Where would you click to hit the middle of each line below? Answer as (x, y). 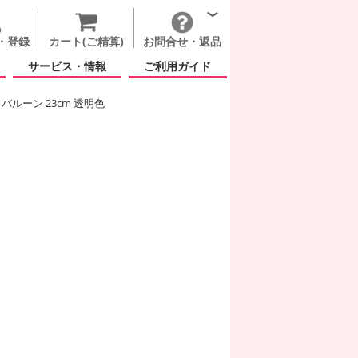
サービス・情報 (68, 66)
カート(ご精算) (86, 41)
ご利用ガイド (178, 66)
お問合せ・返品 (182, 41)
